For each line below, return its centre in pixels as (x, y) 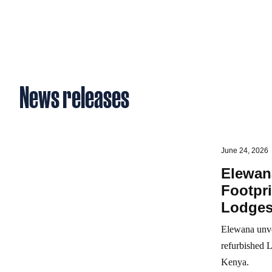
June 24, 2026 (245, 151)
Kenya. (235, 262)
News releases (74, 97)
